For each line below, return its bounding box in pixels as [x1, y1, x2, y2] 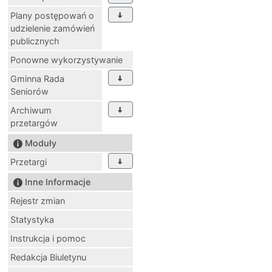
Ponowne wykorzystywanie [10, 54, 123, 65]
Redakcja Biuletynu [10, 251, 86, 262]
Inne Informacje [25, 176, 90, 187]
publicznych [10, 35, 59, 46]
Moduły [25, 137, 56, 148]
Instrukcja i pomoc [10, 233, 86, 243]
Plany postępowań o [10, 10, 94, 21]
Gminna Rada [10, 73, 64, 84]
